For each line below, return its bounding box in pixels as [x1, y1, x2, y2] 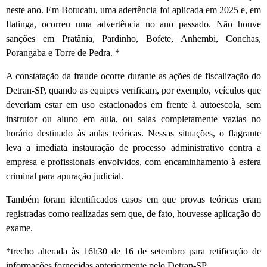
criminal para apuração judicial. [6, 170, 123, 181]
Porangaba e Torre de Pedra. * [6, 47, 120, 58]
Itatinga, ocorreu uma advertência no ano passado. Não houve [6, 18, 261, 29]
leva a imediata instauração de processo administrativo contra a [6, 142, 261, 153]
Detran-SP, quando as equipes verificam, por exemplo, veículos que [6, 85, 261, 95]
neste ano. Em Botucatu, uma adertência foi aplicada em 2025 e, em [6, 4, 261, 15]
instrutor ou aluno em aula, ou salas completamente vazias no [6, 113, 261, 124]
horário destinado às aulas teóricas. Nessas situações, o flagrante [6, 128, 261, 138]
